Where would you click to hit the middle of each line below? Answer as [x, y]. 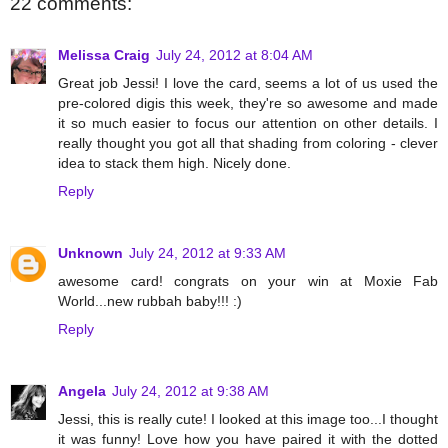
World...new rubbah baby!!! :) [150, 300]
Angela [82, 390]
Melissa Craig [104, 54]
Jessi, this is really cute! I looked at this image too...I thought [248, 418]
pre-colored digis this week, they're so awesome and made [248, 102]
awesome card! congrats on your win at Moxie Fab [248, 280]
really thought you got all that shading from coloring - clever [248, 142]
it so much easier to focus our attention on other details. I [248, 122]
